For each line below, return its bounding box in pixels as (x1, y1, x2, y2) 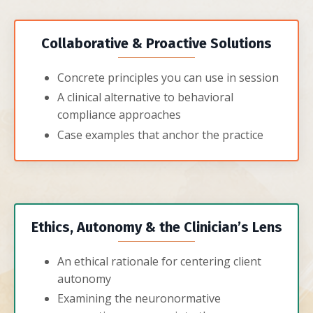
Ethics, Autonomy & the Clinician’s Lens (31, 218, 282, 235)
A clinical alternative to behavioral (57, 89, 233, 105)
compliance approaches (57, 107, 181, 123)
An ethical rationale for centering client (57, 253, 261, 269)
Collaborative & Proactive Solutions (41, 35, 272, 52)
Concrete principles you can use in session (57, 70, 279, 86)
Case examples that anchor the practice (57, 126, 263, 143)
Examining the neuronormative (57, 290, 221, 306)
